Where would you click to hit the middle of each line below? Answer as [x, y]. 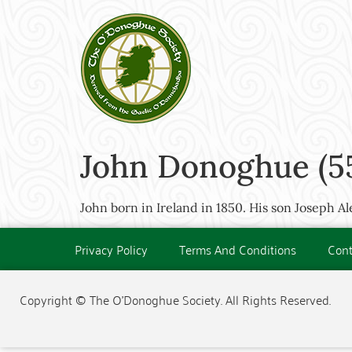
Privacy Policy [111, 249]
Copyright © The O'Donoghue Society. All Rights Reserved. [175, 300]
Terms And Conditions [237, 249]
